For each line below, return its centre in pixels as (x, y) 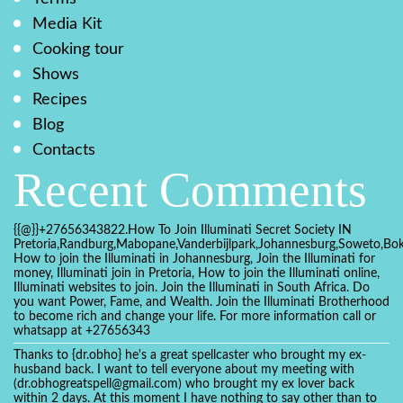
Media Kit (67, 23)
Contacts (64, 149)
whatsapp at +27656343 (82, 331)
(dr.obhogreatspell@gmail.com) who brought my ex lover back (184, 384)
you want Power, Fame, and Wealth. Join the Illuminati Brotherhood (201, 302)
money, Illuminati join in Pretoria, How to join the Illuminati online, (197, 273)
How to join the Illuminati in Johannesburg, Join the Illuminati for (194, 259)
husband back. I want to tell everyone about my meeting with (184, 370)
